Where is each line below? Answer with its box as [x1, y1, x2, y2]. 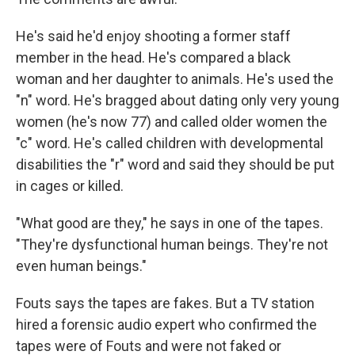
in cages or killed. [16, 177, 124, 194]
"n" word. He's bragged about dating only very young [16, 92, 339, 109]
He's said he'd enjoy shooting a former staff [16, 28, 291, 44]
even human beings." [16, 258, 147, 274]
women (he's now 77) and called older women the [16, 113, 327, 130]
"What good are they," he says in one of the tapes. [16, 215, 323, 231]
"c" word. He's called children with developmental [16, 135, 323, 151]
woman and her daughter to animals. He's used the [16, 71, 334, 87]
